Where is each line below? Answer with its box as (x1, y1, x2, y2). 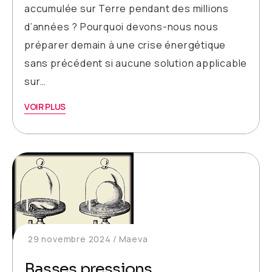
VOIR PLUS (24, 101, 66, 113)
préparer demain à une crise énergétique (24, 38, 226, 52)
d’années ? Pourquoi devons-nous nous (24, 20, 219, 34)
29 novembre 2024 (28, 233, 111, 245)
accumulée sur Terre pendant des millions (24, 2, 229, 16)
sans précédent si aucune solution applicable (24, 56, 248, 70)
